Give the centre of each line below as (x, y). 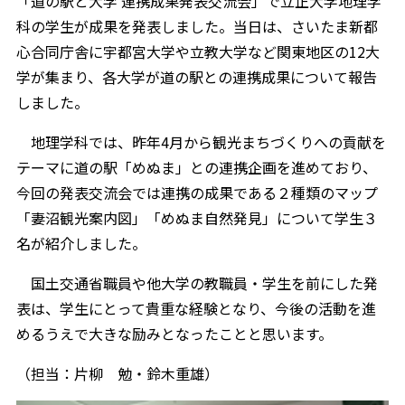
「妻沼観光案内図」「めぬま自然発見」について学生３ (197, 218)
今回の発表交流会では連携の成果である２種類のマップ (197, 193)
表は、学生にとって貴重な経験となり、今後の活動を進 (196, 309)
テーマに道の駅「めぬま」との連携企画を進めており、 (196, 168)
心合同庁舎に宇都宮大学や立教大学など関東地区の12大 (198, 52)
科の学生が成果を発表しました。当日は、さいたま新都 (197, 27)
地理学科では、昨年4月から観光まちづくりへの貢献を (201, 142)
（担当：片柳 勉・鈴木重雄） (117, 374)
